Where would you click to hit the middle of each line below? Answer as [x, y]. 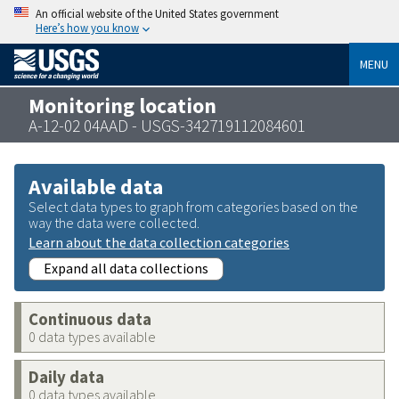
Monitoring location [122, 105]
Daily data [66, 377]
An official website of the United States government [157, 13]
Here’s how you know [87, 28]
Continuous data [90, 319]
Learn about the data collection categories [159, 242]
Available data [96, 186]
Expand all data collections [126, 268]
